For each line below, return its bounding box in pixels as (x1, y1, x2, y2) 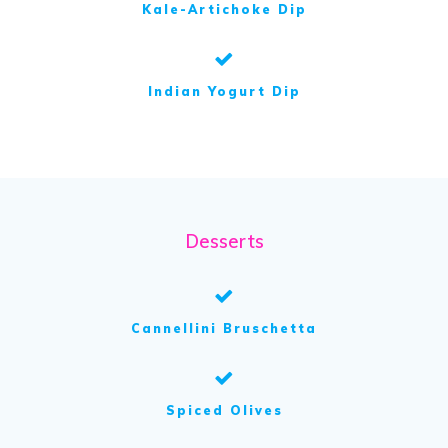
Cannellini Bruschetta (131, 321, 317, 337)
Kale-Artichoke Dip (141, 2, 307, 18)
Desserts (184, 230, 264, 254)
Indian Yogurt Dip (147, 84, 301, 100)
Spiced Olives (165, 403, 283, 419)
